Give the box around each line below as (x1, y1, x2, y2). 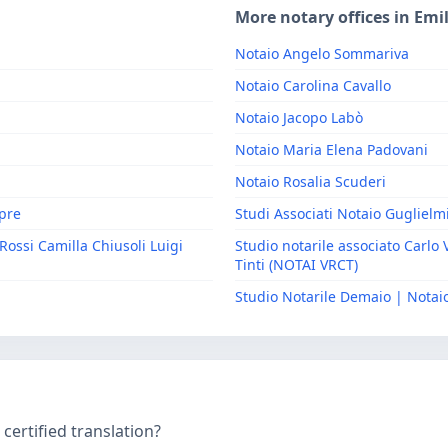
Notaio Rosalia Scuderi (235, 172, 386, 191)
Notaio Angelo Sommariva (235, 44, 409, 63)
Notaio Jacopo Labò (235, 108, 363, 127)
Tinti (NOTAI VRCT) (235, 255, 358, 274)
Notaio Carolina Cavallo (235, 76, 391, 95)
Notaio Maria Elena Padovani (235, 140, 428, 159)
